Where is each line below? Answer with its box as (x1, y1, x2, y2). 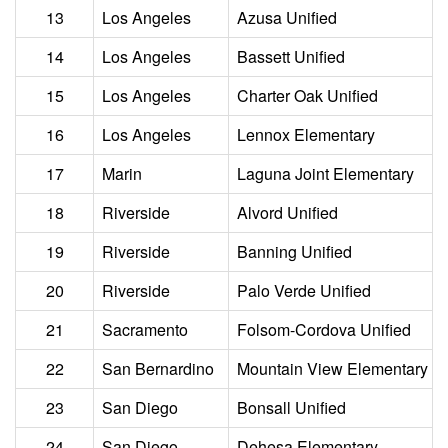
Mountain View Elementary (237, 357, 428, 380)
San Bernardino (102, 357, 214, 380)
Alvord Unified (237, 201, 338, 224)
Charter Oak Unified (237, 84, 378, 107)
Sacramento (102, 318, 188, 341)
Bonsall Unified (237, 396, 346, 419)
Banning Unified (237, 240, 352, 263)
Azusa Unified (237, 6, 337, 29)
